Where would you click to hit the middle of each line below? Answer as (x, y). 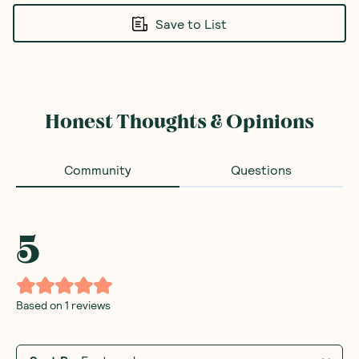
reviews (90, 305)
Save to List (191, 23)
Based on (40, 305)
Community (98, 169)
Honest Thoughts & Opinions (179, 122)
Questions (261, 169)
